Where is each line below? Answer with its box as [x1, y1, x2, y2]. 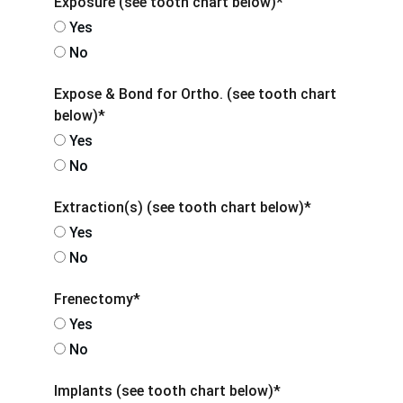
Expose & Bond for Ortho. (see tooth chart [54, 85, 336, 103]
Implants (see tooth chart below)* [54, 382, 281, 399]
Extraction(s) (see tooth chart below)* [54, 199, 311, 216]
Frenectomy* [54, 291, 140, 308]
